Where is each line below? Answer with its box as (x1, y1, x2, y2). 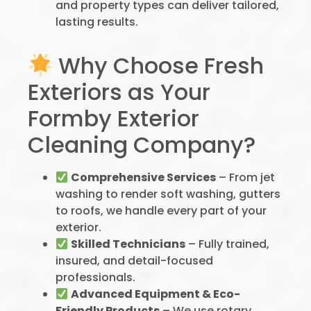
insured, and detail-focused (56, 253, 213, 269)
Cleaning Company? (28, 129, 255, 160)
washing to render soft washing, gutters (56, 186, 280, 202)
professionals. (56, 269, 135, 285)
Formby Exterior (28, 103, 199, 134)
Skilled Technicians (71, 236, 186, 252)
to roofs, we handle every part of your (56, 203, 267, 219)
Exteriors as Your (28, 76, 210, 108)
